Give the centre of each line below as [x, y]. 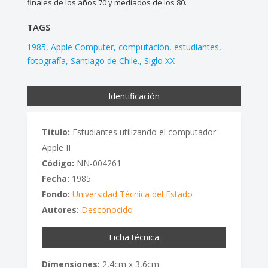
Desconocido [107, 210]
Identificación [134, 96]
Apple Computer [82, 47]
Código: [58, 163]
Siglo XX [159, 61]
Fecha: [55, 179]
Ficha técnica [134, 237]
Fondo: [56, 194]
